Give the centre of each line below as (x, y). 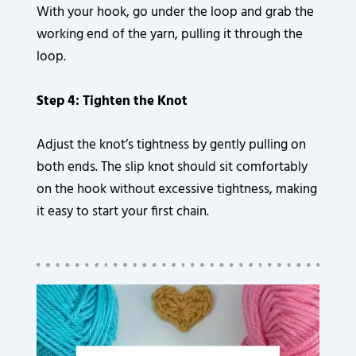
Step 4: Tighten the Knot (112, 101)
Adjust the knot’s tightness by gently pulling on (172, 145)
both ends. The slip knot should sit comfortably (172, 167)
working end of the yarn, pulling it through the (170, 35)
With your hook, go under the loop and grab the (176, 13)
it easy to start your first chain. (123, 211)
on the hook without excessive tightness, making (177, 189)
